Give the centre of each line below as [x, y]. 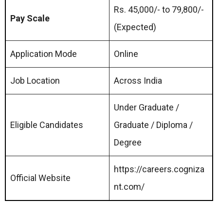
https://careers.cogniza [159, 169]
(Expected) [135, 27]
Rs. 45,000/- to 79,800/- [160, 9]
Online [126, 54]
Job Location [35, 80]
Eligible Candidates [47, 125]
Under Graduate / [146, 107]
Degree [128, 142]
